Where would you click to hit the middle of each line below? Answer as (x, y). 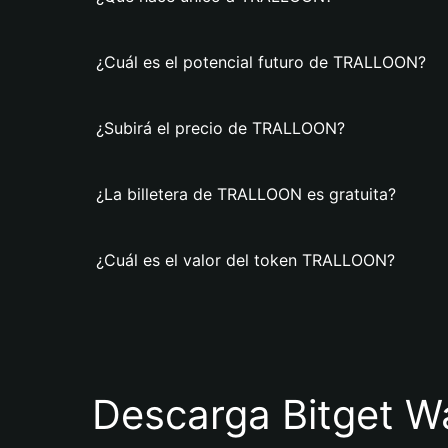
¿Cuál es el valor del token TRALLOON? (245, 260)
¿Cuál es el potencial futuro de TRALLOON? (261, 62)
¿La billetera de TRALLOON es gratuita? (246, 194)
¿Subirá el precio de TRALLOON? (220, 128)
